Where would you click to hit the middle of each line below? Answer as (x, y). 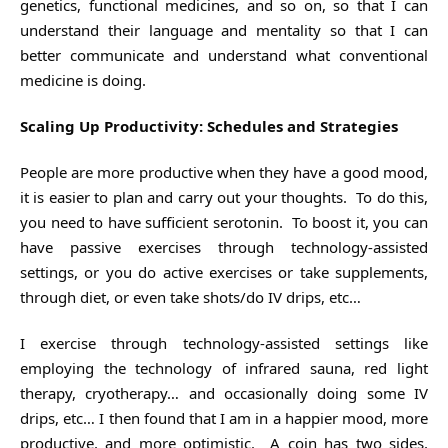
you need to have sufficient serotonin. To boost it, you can (224, 221)
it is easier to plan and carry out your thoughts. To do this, (224, 196)
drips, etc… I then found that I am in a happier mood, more (224, 417)
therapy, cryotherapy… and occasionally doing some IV (224, 392)
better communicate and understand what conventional (224, 54)
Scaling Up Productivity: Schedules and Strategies (209, 125)
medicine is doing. (83, 79)
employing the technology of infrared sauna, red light (224, 367)
